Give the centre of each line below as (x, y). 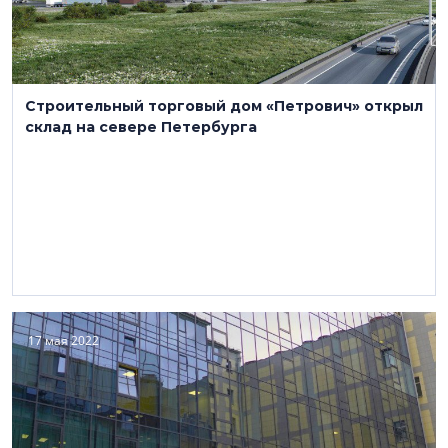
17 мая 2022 (63, 340)
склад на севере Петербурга (141, 127)
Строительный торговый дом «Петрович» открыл (224, 106)
